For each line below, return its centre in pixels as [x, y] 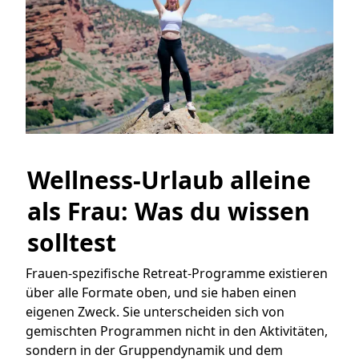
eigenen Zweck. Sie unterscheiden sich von [155, 311]
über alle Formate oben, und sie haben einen [161, 292]
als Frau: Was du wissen [169, 211]
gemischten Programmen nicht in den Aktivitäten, [177, 331]
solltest [72, 242]
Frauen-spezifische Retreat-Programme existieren [177, 273]
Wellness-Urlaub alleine [169, 179]
